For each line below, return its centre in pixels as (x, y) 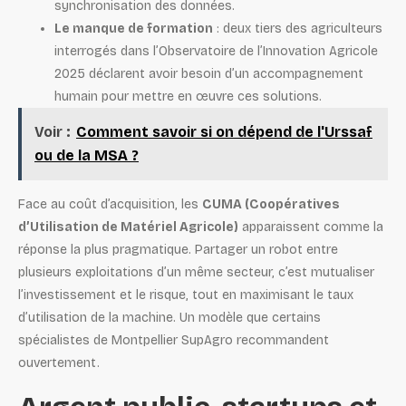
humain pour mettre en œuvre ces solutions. (188, 97)
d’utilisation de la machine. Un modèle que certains (169, 318)
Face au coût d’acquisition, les (110, 205)
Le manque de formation (134, 29)
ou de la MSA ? (87, 156)
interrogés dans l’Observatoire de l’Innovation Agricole (216, 52)
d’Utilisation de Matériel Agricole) (128, 227)
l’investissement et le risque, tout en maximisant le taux (186, 295)
